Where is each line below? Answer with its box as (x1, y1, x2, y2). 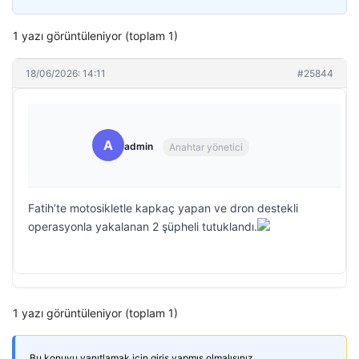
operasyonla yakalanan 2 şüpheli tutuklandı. (28, 220, 257, 233)
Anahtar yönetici (169, 140, 243, 153)
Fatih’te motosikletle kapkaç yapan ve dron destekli (28, 201, 298, 215)
